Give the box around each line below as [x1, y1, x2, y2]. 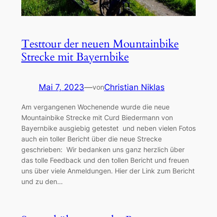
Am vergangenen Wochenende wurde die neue [21, 102, 170, 111]
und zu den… [21, 177, 63, 186]
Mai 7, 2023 [38, 82, 84, 92]
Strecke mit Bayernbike [21, 49, 129, 64]
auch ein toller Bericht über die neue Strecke [21, 134, 162, 143]
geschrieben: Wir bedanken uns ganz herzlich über [21, 145, 185, 154]
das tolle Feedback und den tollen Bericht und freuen [21, 155, 189, 164]
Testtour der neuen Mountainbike [21, 36, 179, 51]
